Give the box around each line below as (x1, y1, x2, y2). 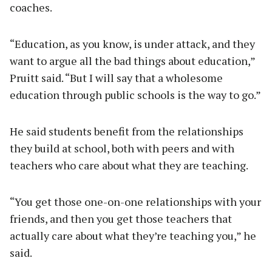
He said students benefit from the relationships (10, 124, 243, 139)
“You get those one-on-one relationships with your (10, 194, 261, 209)
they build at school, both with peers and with (10, 141, 234, 156)
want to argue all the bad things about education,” (10, 53, 255, 69)
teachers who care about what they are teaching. (10, 158, 248, 173)
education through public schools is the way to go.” (10, 87, 261, 103)
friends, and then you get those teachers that (10, 211, 232, 226)
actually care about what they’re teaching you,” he (10, 228, 256, 243)
